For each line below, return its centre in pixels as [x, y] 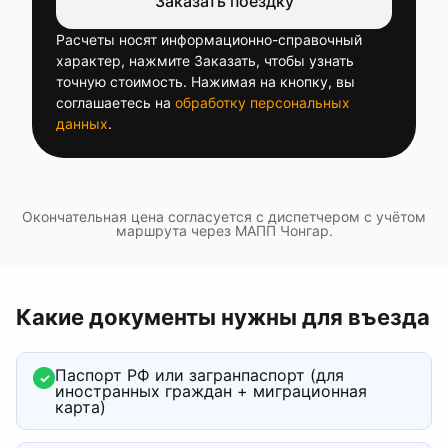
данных [82, 123]
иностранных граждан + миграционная [211, 391]
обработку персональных [262, 102]
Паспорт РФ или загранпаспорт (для [199, 375]
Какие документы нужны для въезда [223, 317]
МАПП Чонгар [281, 230]
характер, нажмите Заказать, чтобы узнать [205, 60]
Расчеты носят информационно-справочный [209, 39]
